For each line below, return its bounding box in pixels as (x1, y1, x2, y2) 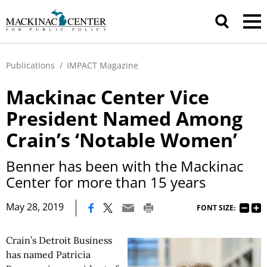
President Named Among (6, 105, 243, 131)
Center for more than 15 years (6, 172, 206, 192)
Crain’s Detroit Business (6, 234, 112, 246)
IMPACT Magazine (67, 60, 138, 71)
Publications (6, 60, 55, 71)
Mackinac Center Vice (6, 84, 209, 110)
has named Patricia (6, 249, 91, 260)
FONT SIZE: (197, 202, 235, 213)
